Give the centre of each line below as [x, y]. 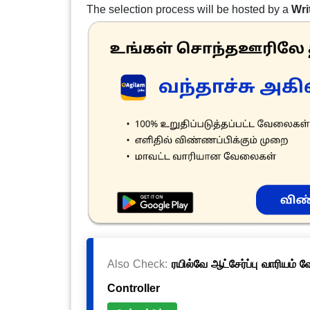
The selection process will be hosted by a [189, 9]
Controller [133, 288]
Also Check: [139, 264]
